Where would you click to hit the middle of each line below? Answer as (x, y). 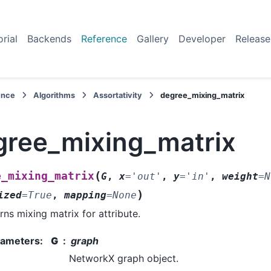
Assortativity (118, 95)
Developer (202, 39)
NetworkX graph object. (124, 258)
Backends (49, 39)
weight (240, 177)
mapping (85, 195)
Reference (104, 39)
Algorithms (54, 95)
